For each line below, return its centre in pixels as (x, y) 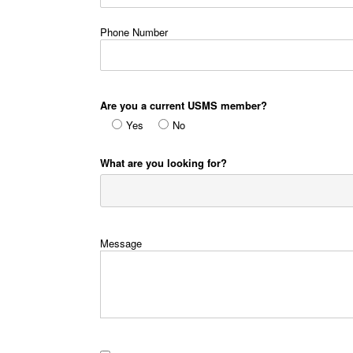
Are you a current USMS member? (184, 105)
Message (121, 243)
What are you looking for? (163, 162)
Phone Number (134, 32)
